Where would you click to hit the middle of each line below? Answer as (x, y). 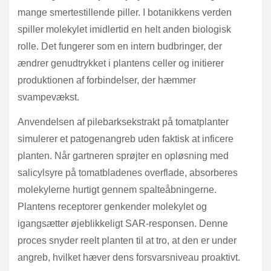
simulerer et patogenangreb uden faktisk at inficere (126, 139)
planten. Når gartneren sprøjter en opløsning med (123, 155)
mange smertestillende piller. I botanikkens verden (125, 12)
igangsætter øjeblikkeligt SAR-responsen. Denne (123, 223)
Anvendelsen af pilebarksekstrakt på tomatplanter (123, 122)
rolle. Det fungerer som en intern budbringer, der (120, 46)
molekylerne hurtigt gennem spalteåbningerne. (117, 189)
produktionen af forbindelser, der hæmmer (107, 80)
